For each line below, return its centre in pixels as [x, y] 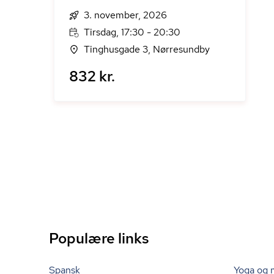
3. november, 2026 [125, 15]
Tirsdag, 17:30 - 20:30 [132, 32]
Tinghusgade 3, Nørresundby [147, 49]
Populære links [99, 238]
